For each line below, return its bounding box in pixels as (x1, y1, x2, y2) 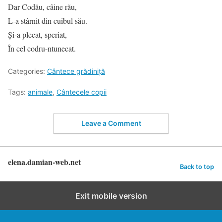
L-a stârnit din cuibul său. (8, 15, 87, 26)
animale (28, 88, 53, 96)
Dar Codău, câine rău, (8, 1, 77, 12)
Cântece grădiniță (47, 67, 105, 75)
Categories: (8, 67, 47, 75)
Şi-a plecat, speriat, (8, 29, 67, 40)
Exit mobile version (75, 190, 147, 201)
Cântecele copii (56, 88, 107, 96)
